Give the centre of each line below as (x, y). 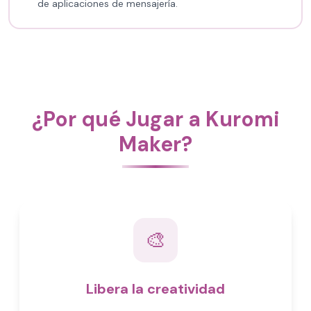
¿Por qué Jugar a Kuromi (155, 119)
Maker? (155, 144)
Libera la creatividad (155, 289)
